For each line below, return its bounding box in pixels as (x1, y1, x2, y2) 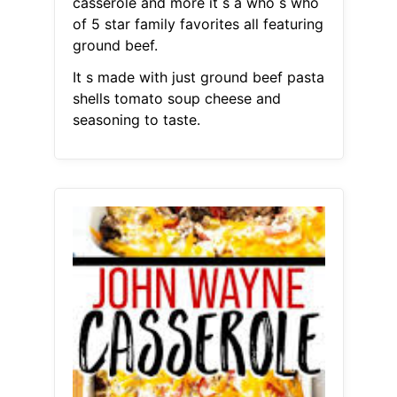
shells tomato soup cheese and (72, 90, 281, 108)
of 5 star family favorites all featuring (72, 15, 323, 34)
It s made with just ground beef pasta (72, 68, 324, 87)
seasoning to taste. (72, 111, 200, 129)
